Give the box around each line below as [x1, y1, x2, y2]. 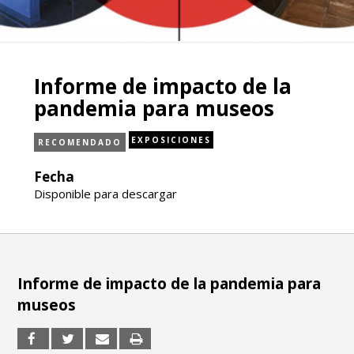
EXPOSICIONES [130, 134, 211, 145]
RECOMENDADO [37, 137, 122, 148]
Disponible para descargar [33, 186, 177, 201]
